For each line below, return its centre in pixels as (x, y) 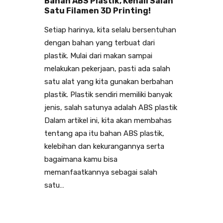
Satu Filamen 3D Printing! (98, 11)
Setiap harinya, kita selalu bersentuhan (110, 30)
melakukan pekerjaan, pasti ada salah (107, 69)
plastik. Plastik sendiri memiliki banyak (108, 95)
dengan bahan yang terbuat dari (100, 43)
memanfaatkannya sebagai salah (101, 172)
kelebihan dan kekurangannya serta (104, 147)
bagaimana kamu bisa (81, 160)
